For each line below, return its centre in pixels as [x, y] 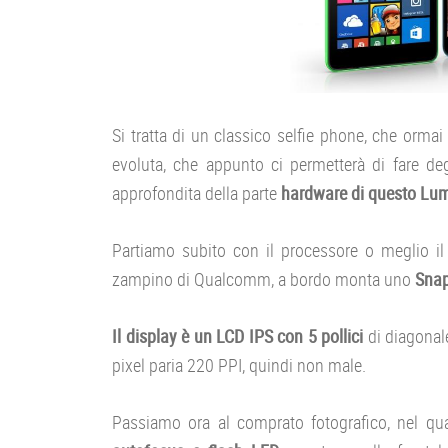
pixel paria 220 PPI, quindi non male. [239, 364]
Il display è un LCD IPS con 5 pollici [237, 335]
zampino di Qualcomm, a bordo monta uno [263, 278]
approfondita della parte [196, 192]
